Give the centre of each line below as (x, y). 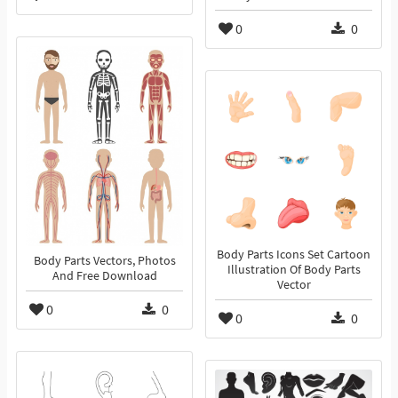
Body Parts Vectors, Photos (104, 261)
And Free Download (104, 276)
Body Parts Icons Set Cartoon (294, 255)
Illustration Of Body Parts (294, 270)
